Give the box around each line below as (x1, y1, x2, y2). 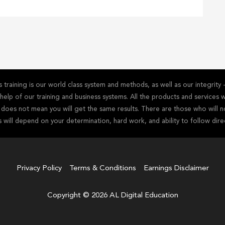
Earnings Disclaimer (143, 165, 209, 173)
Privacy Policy (16, 165, 62, 173)
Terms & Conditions (69, 165, 136, 173)
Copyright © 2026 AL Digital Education (47, 192, 178, 200)
